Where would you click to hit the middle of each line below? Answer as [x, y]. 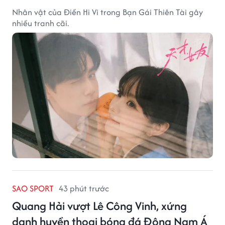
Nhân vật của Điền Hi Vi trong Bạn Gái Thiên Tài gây [107, 12]
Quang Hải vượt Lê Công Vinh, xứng [99, 205]
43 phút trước [84, 188]
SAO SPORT [33, 188]
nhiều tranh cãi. [40, 23]
